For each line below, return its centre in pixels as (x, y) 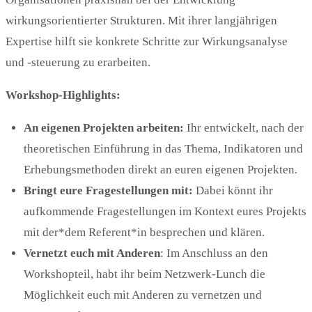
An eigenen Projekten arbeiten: (103, 128)
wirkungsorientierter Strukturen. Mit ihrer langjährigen (141, 21)
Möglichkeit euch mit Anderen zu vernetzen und (142, 295)
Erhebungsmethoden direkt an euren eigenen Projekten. (160, 170)
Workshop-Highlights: (63, 95)
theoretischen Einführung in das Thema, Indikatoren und (163, 149)
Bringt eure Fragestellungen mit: (108, 191)
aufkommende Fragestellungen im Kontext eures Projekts (165, 212)
